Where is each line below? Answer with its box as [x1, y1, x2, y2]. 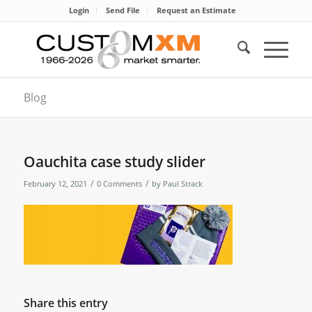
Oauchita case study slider [23, 152, 205, 171]
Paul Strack [162, 179, 203, 189]
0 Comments [96, 179, 142, 189]
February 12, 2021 [23, 179, 87, 189]
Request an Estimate [156, 5, 236, 15]
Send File [105, 5, 140, 15]
